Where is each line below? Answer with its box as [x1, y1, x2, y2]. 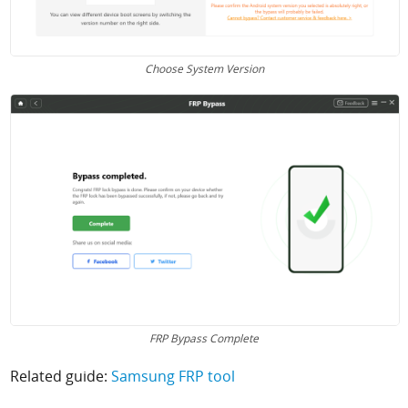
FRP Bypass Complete [149, 330, 259, 345]
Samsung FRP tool [111, 365, 236, 386]
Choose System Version [144, 61, 264, 76]
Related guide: [10, 365, 112, 386]
